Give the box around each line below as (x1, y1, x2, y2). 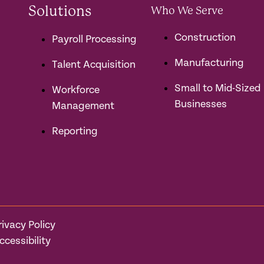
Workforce (52, 84, 100, 95)
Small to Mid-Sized (174, 82, 260, 94)
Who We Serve (151, 4, 223, 16)
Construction (174, 31, 236, 43)
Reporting (52, 125, 98, 137)
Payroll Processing (52, 33, 137, 45)
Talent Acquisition (52, 58, 136, 70)
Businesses (174, 98, 227, 110)
